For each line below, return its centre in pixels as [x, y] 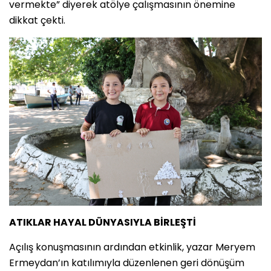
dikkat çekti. [37, 20]
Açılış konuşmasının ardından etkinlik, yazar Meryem [132, 247]
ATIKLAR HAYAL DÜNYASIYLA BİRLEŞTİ [103, 223]
